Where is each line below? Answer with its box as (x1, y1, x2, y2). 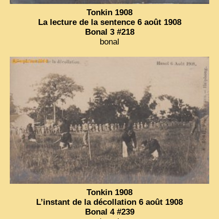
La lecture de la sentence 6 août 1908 (38, 17, 181, 27)
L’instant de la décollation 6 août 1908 (36, 197, 183, 207)
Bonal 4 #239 (85, 207, 134, 217)
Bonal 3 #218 (85, 27, 134, 37)
